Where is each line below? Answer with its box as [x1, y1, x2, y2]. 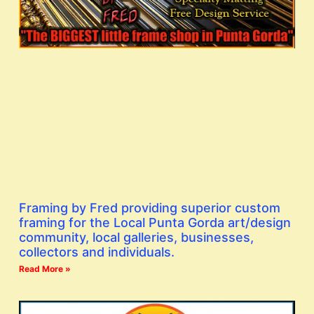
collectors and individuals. [19, 244, 175, 259]
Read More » [19, 263, 71, 274]
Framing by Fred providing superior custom [19, 200, 280, 215]
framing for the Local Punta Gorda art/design [19, 214, 291, 230]
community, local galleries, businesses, [19, 229, 254, 245]
